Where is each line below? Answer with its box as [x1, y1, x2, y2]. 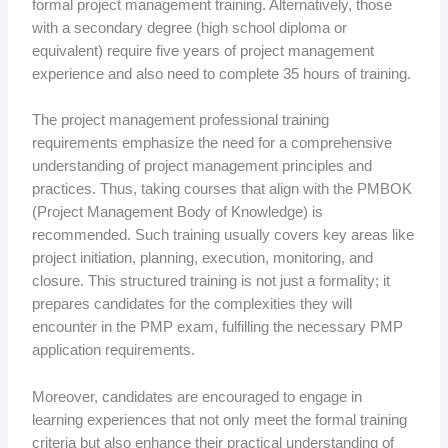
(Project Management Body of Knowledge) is [31, 204, 323, 221]
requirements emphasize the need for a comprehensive [31, 135, 392, 152]
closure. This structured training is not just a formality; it [31, 273, 390, 290]
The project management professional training [31, 112, 329, 129]
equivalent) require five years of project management [31, 42, 374, 59]
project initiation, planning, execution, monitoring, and [31, 250, 373, 267]
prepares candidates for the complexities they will [31, 296, 352, 313]
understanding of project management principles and [31, 158, 372, 175]
